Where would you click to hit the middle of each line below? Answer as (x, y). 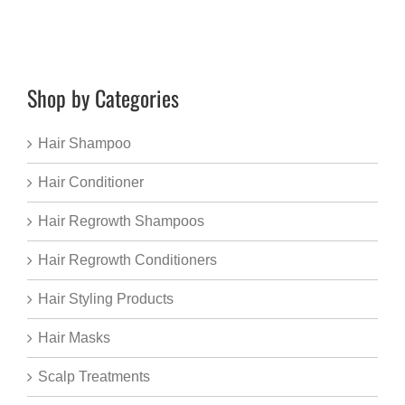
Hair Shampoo (85, 144)
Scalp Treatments (94, 377)
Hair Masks (74, 338)
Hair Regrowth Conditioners (127, 260)
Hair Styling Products (106, 299)
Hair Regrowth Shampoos (121, 221)
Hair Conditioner (91, 183)
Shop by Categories (103, 98)
